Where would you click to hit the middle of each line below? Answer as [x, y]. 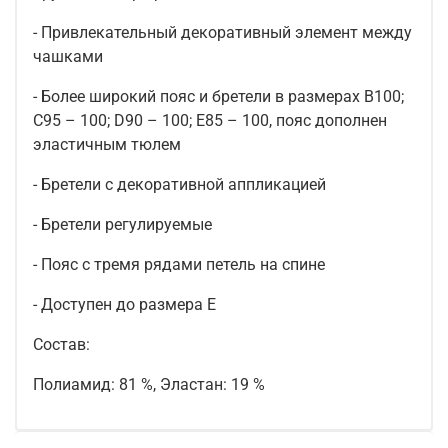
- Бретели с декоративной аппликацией [179, 184]
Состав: [61, 344]
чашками [68, 56]
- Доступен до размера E [124, 304]
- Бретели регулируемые [122, 224]
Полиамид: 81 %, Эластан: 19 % [149, 384]
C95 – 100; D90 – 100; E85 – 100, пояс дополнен [210, 120]
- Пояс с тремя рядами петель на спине [179, 264]
